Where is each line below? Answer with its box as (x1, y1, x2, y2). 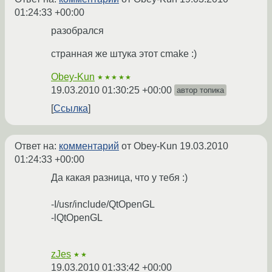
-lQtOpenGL (51, 212, 103, 223)
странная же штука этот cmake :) (51, 49, 197, 59)
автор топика (177, 86, 224, 95)
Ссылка (53, 103, 88, 114)
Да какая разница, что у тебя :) (51, 172, 188, 183)
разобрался (51, 25, 104, 36)
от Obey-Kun (119, 141, 180, 152)
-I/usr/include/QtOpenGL (51, 199, 155, 210)
